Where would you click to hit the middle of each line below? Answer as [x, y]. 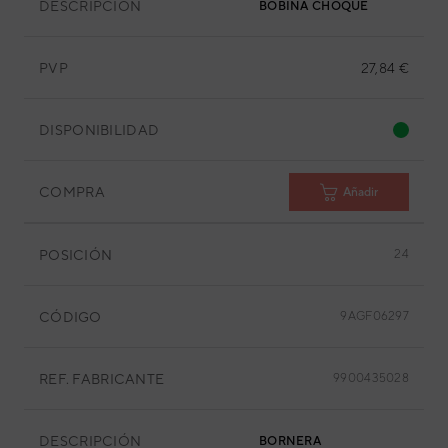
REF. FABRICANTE [102, 378]
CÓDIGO [70, 316]
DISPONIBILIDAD [99, 129]
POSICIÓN [76, 254]
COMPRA [72, 191]
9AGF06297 [374, 316]
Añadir [360, 191]
